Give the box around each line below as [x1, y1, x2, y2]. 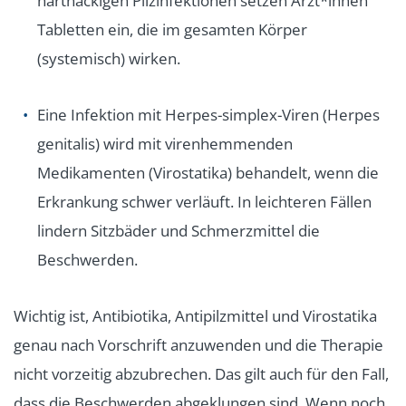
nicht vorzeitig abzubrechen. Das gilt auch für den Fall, [14, 363, 389, 385]
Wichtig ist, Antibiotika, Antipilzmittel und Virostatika [14, 305, 377, 327]
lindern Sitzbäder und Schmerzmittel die [37, 220, 320, 242]
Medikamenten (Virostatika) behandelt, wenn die [37, 162, 379, 184]
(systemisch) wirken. [37, 48, 180, 70]
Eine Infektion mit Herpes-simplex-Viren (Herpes [37, 104, 380, 126]
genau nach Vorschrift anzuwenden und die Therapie [14, 334, 383, 356]
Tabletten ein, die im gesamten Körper [37, 19, 307, 41]
